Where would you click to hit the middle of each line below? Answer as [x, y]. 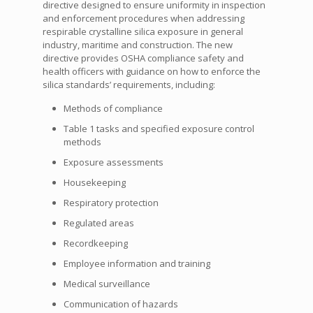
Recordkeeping [95, 243]
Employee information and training [137, 264]
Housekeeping [94, 183]
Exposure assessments [113, 162]
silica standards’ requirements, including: [129, 85]
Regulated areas [99, 223]
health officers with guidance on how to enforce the [151, 72]
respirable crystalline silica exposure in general [143, 32]
